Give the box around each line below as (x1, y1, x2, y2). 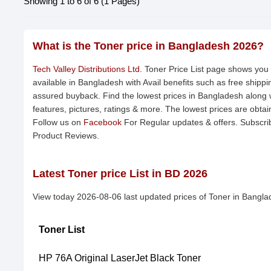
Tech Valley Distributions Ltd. (33, 64, 142, 74)
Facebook (83, 117, 122, 127)
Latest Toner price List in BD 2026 (33, 168, 207, 180)
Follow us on (33, 117, 83, 127)
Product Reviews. (33, 131, 99, 140)
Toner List (39, 224, 85, 235)
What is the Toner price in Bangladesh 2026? (33, 40, 264, 52)
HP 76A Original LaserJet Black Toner (39, 253, 201, 263)
